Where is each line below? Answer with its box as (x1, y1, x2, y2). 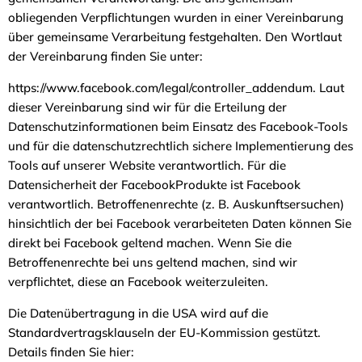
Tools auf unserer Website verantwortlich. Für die (8, 157, 286, 173)
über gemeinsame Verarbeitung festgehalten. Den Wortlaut (8, 28, 342, 44)
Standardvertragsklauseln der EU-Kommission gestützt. (8, 324, 321, 340)
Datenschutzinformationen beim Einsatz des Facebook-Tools (8, 118, 347, 134)
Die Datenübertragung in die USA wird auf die (8, 305, 268, 321)
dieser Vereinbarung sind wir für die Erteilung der (8, 99, 287, 115)
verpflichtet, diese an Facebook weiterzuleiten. (8, 273, 271, 289)
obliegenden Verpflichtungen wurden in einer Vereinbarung (8, 9, 343, 25)
